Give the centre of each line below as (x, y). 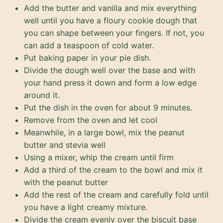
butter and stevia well (65, 145)
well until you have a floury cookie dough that (111, 20)
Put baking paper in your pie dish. (87, 57)
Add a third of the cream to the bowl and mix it (113, 169)
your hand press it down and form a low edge (110, 82)
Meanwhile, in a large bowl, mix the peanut (104, 132)
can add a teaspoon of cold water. (89, 45)
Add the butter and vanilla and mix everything (110, 8)
